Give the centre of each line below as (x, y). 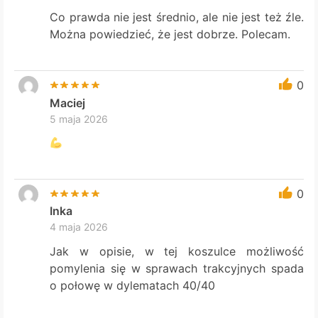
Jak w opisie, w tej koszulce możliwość (177, 251)
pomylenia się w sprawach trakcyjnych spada (177, 268)
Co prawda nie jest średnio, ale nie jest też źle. (177, 17)
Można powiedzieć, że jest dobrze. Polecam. (170, 34)
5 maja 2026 (79, 119)
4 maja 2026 (79, 227)
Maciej (68, 103)
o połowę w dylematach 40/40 (133, 285)
